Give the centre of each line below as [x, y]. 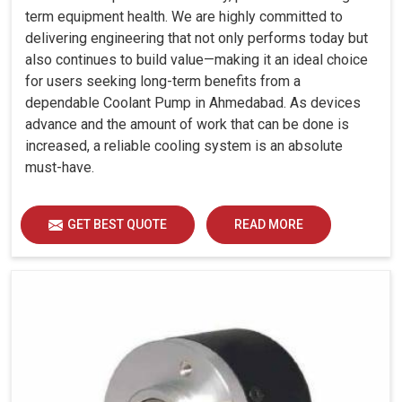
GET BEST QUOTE [117, 224]
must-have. [60, 167]
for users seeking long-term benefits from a [163, 81]
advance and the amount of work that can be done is [187, 124]
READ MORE [269, 224]
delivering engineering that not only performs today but [197, 38]
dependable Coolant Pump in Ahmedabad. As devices [193, 102]
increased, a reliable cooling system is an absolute [184, 145]
